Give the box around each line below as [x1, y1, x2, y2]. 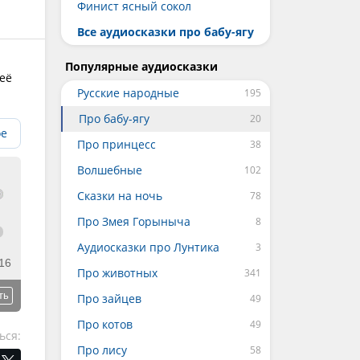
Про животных [77, 265, 157, 280]
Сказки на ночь [77, 188, 162, 203]
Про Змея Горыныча [77, 214, 190, 229]
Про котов [77, 317, 133, 332]
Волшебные [77, 162, 142, 178]
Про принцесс [77, 137, 156, 152]
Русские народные [77, 85, 179, 100]
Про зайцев [77, 291, 141, 306]
